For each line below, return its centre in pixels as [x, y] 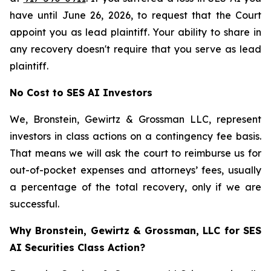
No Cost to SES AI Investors [81, 93]
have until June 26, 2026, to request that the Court [135, 15]
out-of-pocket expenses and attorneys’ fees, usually [135, 170]
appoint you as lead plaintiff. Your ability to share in [135, 32]
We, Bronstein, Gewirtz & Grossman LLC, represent [135, 119]
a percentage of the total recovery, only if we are [135, 187]
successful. [34, 204]
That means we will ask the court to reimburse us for [135, 153]
